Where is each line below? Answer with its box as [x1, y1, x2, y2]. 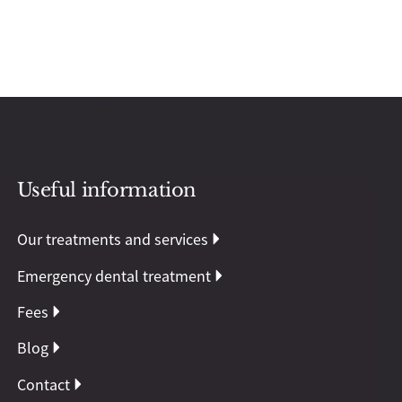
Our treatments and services [16, 230, 208, 250]
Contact [16, 374, 70, 395]
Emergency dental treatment [16, 266, 211, 286]
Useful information [16, 179, 196, 203]
